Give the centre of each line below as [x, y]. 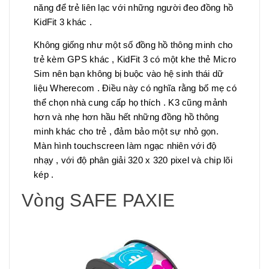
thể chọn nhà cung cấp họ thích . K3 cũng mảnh [131, 102]
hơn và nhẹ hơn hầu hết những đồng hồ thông [126, 117]
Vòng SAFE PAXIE [98, 200]
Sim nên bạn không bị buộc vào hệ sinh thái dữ [129, 74]
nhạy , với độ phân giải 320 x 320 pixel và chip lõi [133, 160]
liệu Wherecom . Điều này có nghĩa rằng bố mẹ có [135, 88]
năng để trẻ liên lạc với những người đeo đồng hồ [133, 8]
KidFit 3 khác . [63, 22]
